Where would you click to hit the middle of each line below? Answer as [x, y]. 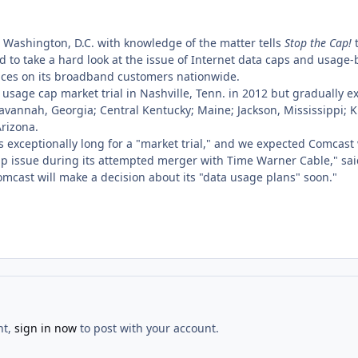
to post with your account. [147, 328]
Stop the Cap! [318, 42]
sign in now [45, 328]
